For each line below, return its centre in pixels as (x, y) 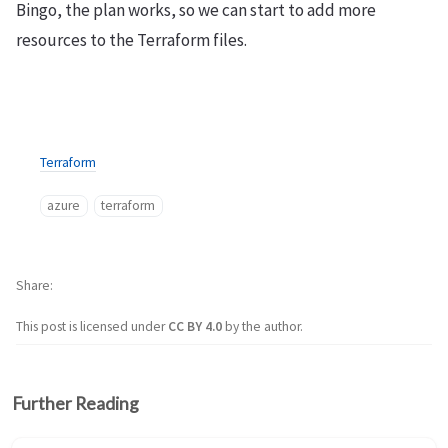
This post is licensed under (92, 326)
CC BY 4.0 (196, 326)
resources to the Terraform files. (131, 39)
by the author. (264, 326)
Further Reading (75, 404)
